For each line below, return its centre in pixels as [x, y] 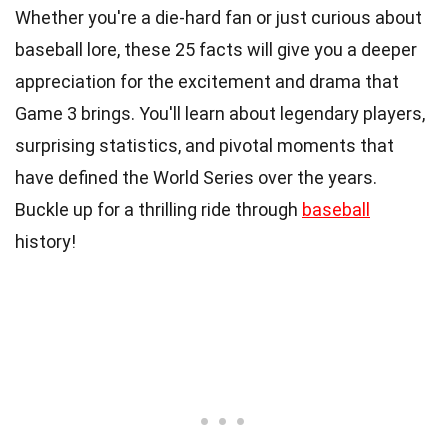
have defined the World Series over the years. [196, 177]
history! [45, 241]
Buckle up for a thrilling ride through [158, 209]
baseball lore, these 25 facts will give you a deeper [216, 49]
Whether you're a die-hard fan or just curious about [218, 17]
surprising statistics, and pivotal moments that [204, 145]
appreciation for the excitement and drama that [207, 81]
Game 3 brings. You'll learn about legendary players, [220, 113]
